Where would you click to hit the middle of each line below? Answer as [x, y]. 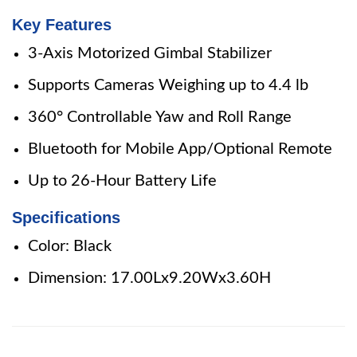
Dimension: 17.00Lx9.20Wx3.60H [149, 278]
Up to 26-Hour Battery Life [122, 181]
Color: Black [70, 246]
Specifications [66, 218]
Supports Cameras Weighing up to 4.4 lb [168, 85]
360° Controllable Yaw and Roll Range [160, 117]
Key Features [62, 25]
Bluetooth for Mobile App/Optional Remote [180, 149]
